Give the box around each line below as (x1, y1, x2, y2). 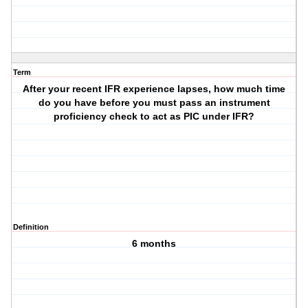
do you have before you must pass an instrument (38, 97, 270, 109)
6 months (132, 238, 177, 250)
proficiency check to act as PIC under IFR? (54, 111, 255, 122)
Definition (13, 223, 49, 232)
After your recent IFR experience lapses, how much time (23, 83, 286, 95)
